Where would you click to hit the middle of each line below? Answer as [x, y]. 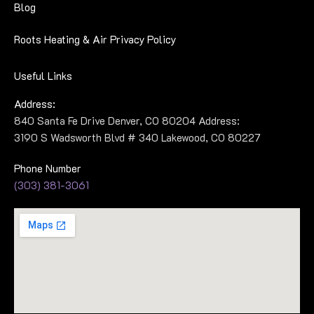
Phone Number [48, 168]
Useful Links [43, 76]
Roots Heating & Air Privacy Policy [95, 39]
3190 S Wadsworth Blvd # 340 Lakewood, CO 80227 [137, 137]
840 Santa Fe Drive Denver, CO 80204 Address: [127, 121]
